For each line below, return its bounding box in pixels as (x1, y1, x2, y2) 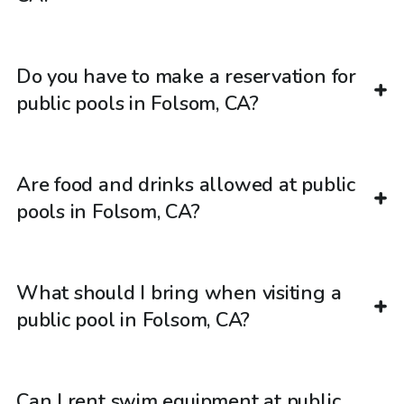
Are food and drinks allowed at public (16, 170, 355, 198)
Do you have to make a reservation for (16, 62, 356, 90)
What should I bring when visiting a (16, 279, 342, 307)
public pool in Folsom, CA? (16, 306, 251, 334)
